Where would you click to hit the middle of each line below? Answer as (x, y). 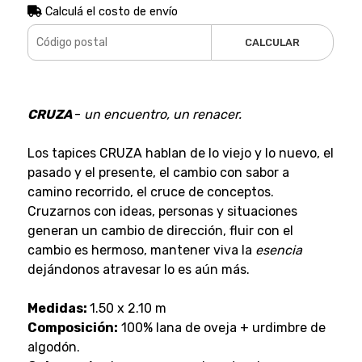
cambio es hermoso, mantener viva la (141, 250)
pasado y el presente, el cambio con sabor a (158, 172)
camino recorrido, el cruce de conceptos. (152, 192)
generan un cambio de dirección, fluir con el (160, 230)
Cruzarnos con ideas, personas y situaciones (162, 211)
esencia (278, 250)
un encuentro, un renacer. (162, 114)
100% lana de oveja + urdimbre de (221, 327)
